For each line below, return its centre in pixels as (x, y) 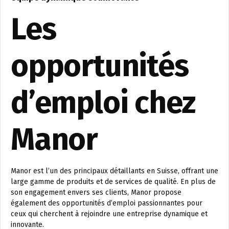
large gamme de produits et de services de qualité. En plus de (113, 182)
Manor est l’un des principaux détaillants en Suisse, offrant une (114, 171)
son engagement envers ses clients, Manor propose (96, 193)
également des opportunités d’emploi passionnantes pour (107, 203)
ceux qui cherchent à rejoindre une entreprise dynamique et (109, 214)
